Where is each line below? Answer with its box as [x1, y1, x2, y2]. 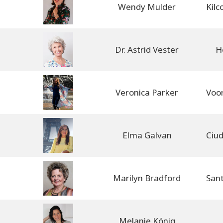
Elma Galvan [122, 129, 172, 141]
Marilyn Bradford [113, 172, 181, 184]
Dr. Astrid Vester [115, 43, 179, 55]
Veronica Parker [115, 86, 178, 98]
